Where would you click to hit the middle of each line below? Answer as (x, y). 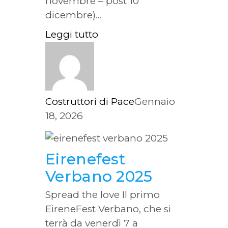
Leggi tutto (72, 34)
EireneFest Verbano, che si (108, 209)
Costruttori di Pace (90, 101)
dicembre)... (74, 15)
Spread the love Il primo (103, 194)
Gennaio (155, 101)
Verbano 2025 (99, 176)
